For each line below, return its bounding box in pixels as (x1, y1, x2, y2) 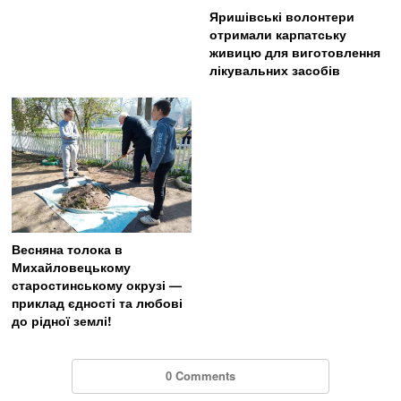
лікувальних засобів (209, 60, 340, 79)
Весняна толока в (12, 239, 124, 258)
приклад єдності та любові (12, 293, 183, 311)
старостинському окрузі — (12, 275, 183, 294)
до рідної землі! (12, 311, 113, 329)
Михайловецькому (12, 257, 132, 276)
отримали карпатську (209, 24, 346, 43)
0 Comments (165, 367, 235, 385)
